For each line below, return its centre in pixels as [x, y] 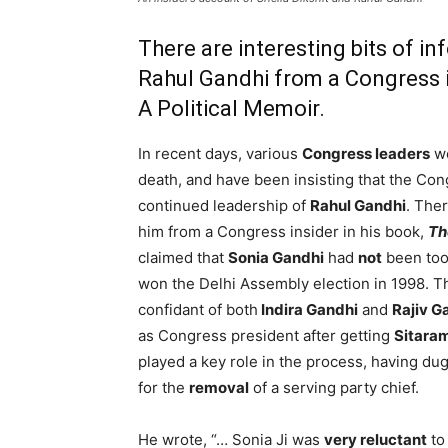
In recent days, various [220, 153]
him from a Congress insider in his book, [283, 231]
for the [163, 387]
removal [219, 387]
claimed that [183, 257]
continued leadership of [224, 205]
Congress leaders [366, 153]
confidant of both [198, 309]
